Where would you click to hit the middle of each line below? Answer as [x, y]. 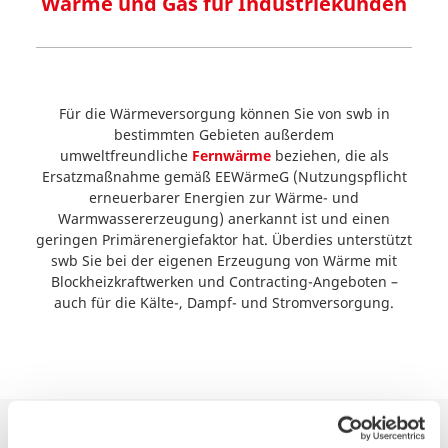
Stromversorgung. [333, 302]
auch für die [97, 302]
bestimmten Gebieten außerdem [224, 134]
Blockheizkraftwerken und [139, 281]
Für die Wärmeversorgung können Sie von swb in [224, 113]
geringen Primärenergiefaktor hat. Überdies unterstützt [224, 239]
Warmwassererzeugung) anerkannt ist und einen [224, 218]
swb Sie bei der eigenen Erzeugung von [187, 260]
